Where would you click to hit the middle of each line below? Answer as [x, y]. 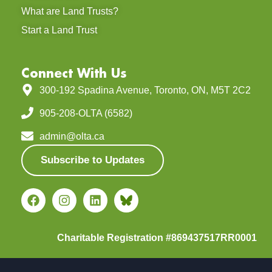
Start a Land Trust [59, 30]
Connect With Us [74, 73]
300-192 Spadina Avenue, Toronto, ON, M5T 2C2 [145, 90]
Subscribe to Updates [93, 160]
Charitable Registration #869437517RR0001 [157, 237]
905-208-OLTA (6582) [86, 113]
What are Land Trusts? [70, 11]
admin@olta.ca [72, 136]
